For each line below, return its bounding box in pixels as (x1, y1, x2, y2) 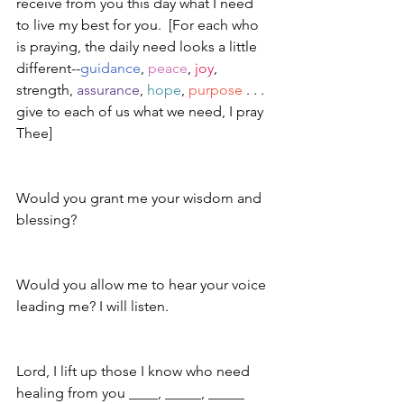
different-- (16, 60, 80, 78)
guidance (80, 60, 141, 78)
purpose (188, 81, 243, 99)
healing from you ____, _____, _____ (16, 384, 244, 402)
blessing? (16, 211, 77, 229)
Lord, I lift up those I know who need (16, 363, 253, 381)
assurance (77, 81, 140, 99)
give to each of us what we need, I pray (16, 103, 267, 121)
